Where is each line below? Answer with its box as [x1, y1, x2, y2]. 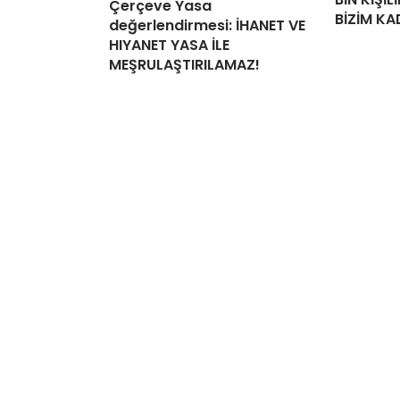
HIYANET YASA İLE [109, 34, 229, 55]
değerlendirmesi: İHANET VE [109, 14, 305, 36]
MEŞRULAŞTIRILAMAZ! [109, 54, 260, 75]
